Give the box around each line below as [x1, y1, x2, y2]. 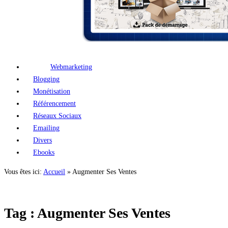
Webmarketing [50, 63, 92, 71]
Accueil [43, 168, 65, 176]
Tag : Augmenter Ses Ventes [4, 205, 170, 221]
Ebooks [33, 149, 54, 156]
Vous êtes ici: [4, 168, 43, 176]
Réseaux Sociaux [33, 112, 81, 120]
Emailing [33, 124, 60, 132]
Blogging [33, 75, 60, 83]
